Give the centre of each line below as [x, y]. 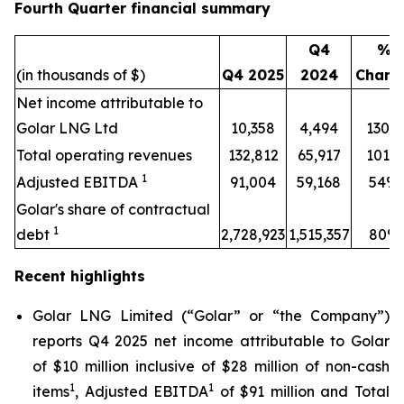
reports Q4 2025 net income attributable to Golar [211, 341]
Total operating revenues [104, 155]
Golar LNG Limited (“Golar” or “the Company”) [211, 316]
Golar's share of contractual [113, 209]
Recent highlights [80, 276]
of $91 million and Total [302, 391]
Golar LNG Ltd [67, 128]
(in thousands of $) [81, 75]
